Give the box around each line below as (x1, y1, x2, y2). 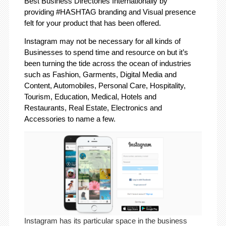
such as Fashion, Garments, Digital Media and (24, 70, 177, 79)
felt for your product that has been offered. (24, 19, 161, 28)
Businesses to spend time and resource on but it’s (24, 48, 188, 57)
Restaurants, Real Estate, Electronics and (24, 103, 162, 112)
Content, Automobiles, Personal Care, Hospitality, (24, 81, 186, 90)
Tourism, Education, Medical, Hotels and (24, 92, 156, 101)
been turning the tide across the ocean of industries (24, 59, 191, 68)
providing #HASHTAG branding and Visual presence (24, 8, 196, 17)
